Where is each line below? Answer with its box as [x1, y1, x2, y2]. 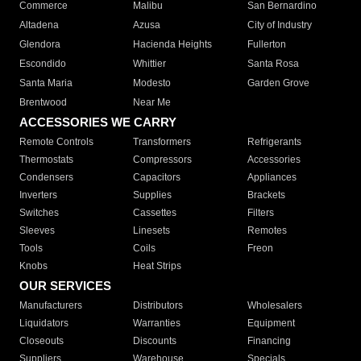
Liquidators [19, 317, 68, 330]
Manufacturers [19, 300, 82, 312]
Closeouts [19, 335, 64, 347]
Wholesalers [247, 300, 302, 312]
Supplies [133, 189, 172, 201]
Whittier [133, 58, 167, 70]
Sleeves [19, 225, 55, 237]
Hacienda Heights [133, 39, 213, 51]
